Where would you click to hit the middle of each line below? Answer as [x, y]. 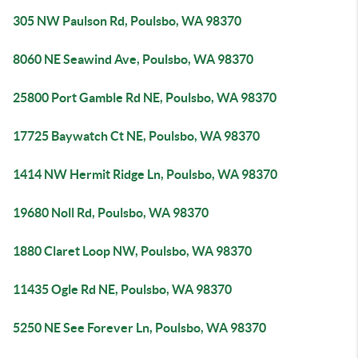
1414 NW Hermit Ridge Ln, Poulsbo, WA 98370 [145, 174]
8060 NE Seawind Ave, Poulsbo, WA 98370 [133, 59]
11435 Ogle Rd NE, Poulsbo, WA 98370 [122, 289]
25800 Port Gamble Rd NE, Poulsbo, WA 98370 [145, 97]
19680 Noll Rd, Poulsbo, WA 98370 [111, 213]
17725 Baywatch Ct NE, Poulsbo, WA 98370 [136, 136]
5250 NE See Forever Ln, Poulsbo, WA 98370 [139, 328]
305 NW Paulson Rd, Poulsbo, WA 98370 [127, 21]
